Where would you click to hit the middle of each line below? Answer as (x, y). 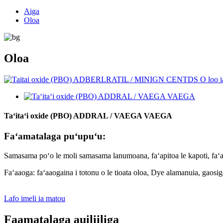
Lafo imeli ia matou (35, 199)
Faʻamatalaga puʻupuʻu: (55, 136)
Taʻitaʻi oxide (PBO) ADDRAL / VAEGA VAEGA (88, 116)
